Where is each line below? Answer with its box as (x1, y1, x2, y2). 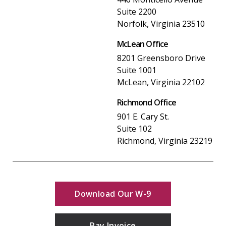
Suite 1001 (117, 64, 156, 76)
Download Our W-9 (75, 188, 151, 199)
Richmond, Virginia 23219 (117, 135, 212, 146)
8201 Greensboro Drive (117, 52, 205, 64)
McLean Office (117, 38, 168, 49)
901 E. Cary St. (117, 110, 169, 122)
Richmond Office (117, 96, 176, 108)
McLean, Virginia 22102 (117, 76, 205, 88)
